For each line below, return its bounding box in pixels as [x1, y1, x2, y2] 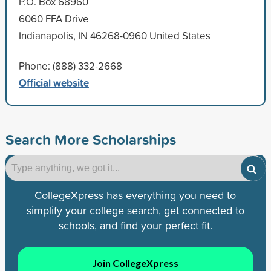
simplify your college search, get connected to [26, 202, 244, 218]
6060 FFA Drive [18, 11, 89, 25]
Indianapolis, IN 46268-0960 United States [18, 28, 211, 42]
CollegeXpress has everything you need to [34, 187, 237, 203]
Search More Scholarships [5, 128, 176, 149]
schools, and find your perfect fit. [58, 217, 212, 233]
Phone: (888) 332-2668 [18, 58, 122, 73]
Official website [18, 74, 89, 90]
